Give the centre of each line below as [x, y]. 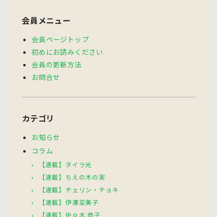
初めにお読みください [67, 52]
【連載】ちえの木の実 [72, 177]
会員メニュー [46, 20]
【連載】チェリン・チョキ [79, 189]
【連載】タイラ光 [65, 164]
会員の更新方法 [57, 64]
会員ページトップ [60, 39]
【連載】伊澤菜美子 [69, 202]
